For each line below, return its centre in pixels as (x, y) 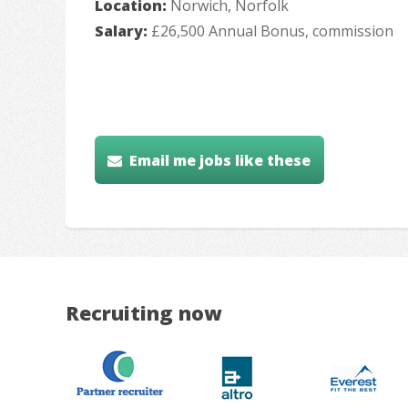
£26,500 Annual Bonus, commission (272, 31)
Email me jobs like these (220, 160)
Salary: (123, 31)
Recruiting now (144, 313)
